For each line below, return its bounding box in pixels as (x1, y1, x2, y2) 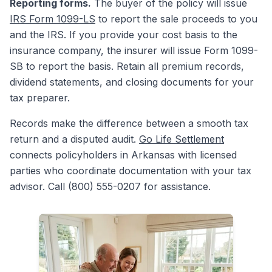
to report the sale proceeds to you (95, 13, 257, 25)
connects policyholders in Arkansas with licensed (10, 149, 237, 161)
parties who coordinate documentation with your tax (10, 165, 251, 177)
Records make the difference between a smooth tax (10, 117, 248, 129)
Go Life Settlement (139, 133, 224, 145)
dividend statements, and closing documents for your (10, 76, 254, 88)
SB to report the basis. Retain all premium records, (10, 60, 244, 72)
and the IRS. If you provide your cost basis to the (10, 29, 237, 41)
